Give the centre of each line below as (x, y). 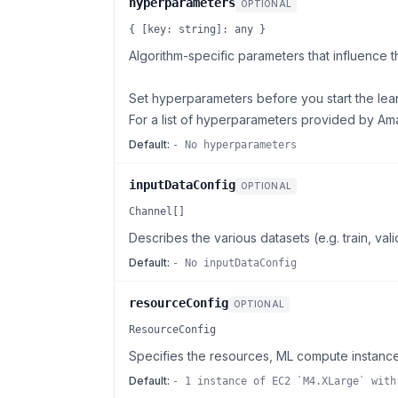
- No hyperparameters (235, 145)
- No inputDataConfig (235, 263)
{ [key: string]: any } (197, 29)
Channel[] (157, 211)
